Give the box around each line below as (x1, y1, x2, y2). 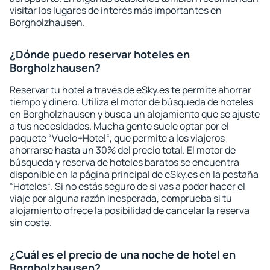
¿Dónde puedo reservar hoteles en (10, 47, 190, 61)
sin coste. (10, 216, 52, 229)
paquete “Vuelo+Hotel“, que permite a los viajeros (10, 131, 225, 145)
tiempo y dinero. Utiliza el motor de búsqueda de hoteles (10, 95, 253, 108)
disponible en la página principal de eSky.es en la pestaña (10, 168, 259, 181)
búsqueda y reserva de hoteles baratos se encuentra (10, 155, 239, 169)
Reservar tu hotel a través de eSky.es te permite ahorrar (10, 83, 251, 96)
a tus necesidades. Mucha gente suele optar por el (10, 119, 229, 133)
